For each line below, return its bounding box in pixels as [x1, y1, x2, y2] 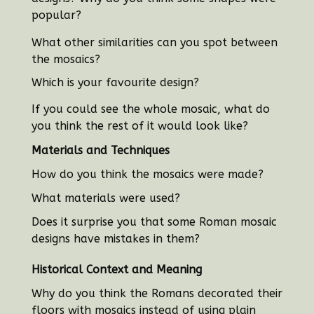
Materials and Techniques [31, 144, 170, 158]
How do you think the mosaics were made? [31, 168, 264, 182]
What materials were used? [31, 191, 180, 205]
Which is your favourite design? [31, 76, 199, 90]
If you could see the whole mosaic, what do [31, 102, 270, 116]
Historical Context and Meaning [31, 263, 202, 277]
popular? [31, 8, 81, 22]
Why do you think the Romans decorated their [31, 287, 282, 301]
